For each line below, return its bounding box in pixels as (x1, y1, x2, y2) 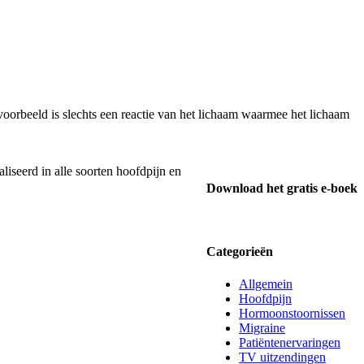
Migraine (239, 320, 285, 335)
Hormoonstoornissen (239, 305, 345, 320)
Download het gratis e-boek (206, 180, 357, 195)
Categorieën (206, 245, 273, 259)
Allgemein (239, 276, 292, 291)
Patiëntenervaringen (239, 335, 340, 349)
